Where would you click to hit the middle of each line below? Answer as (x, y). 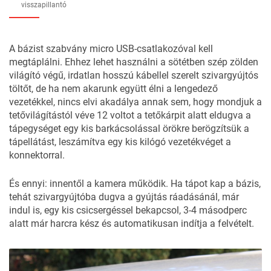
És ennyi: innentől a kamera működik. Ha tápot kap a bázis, (135, 183)
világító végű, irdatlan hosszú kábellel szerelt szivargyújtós (134, 75)
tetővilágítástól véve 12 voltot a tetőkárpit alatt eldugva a (130, 115)
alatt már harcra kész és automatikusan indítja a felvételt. (132, 223)
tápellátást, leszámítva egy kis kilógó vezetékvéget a (120, 142)
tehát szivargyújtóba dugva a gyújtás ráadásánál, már (124, 197)
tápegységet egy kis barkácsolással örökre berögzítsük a (129, 128)
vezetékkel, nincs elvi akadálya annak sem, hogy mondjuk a (135, 102)
